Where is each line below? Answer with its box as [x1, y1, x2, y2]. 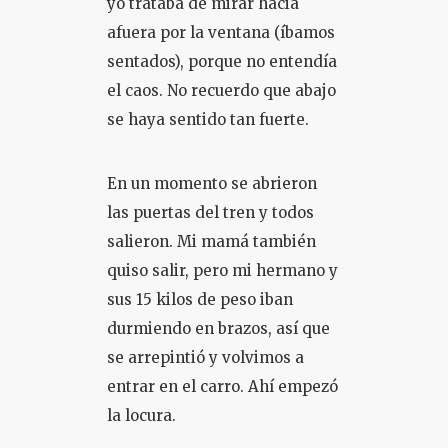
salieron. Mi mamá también [106, 232, 316, 251]
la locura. [106, 406, 176, 425]
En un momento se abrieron [106, 174, 317, 193]
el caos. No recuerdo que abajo [106, 81, 336, 100]
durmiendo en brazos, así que [106, 319, 330, 338]
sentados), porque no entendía [106, 52, 337, 71]
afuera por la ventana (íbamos [106, 23, 335, 42]
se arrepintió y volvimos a [106, 348, 304, 367]
